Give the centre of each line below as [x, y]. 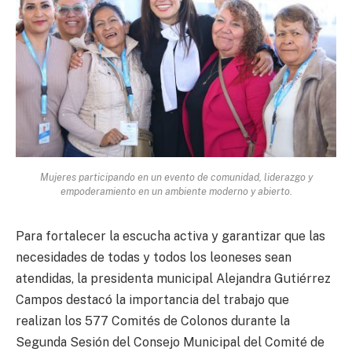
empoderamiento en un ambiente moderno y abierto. [176, 192]
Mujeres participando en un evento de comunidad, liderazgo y [176, 178]
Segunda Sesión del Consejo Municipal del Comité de [170, 343]
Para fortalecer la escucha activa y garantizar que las [170, 236]
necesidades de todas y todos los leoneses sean [154, 258]
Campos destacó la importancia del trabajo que [152, 300]
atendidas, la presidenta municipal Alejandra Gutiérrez [173, 279]
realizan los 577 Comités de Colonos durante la [153, 321]
